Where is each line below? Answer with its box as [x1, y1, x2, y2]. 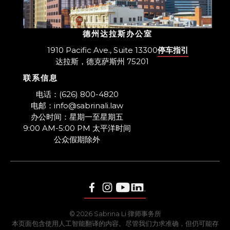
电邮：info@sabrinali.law [31, 100, 124, 110]
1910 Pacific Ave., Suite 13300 [47, 45, 158, 55]
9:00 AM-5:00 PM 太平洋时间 [23, 123, 131, 133]
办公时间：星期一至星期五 [31, 111, 124, 122]
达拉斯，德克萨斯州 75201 [55, 56, 149, 66]
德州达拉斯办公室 [83, 28, 152, 39]
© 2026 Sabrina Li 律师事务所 [69, 209, 161, 218]
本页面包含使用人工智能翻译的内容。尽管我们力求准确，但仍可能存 [11, 219, 219, 227]
